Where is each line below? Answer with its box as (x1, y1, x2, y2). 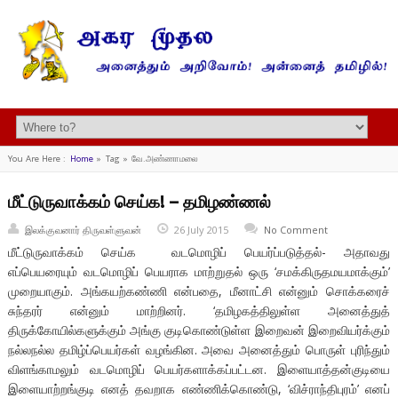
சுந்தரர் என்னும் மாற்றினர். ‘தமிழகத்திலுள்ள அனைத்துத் (7, 302, 391, 320)
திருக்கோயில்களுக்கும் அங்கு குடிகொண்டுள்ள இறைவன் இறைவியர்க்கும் (7, 322, 391, 339)
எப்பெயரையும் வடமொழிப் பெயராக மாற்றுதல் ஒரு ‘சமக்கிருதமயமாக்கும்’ (7, 263, 391, 281)
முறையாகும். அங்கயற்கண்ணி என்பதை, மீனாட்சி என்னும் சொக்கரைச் (7, 283, 391, 300)
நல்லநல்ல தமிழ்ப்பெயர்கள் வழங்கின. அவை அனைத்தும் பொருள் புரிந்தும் (7, 341, 391, 359)
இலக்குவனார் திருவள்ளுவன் (24, 222, 141, 236)
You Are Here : (7, 153, 66, 165)
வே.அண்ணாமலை (131, 153, 199, 165)
